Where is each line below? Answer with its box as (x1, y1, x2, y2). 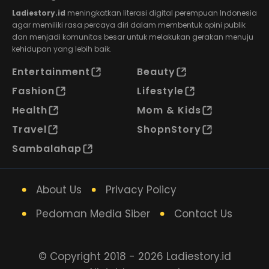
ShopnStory (137, 122, 201, 136)
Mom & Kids (137, 103, 201, 117)
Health (12, 103, 47, 117)
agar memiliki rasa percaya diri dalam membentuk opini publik (12, 20, 246, 30)
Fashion (12, 84, 55, 98)
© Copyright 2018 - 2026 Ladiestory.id (38, 249, 231, 264)
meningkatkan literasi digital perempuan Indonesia (65, 8, 257, 18)
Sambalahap (12, 142, 82, 156)
